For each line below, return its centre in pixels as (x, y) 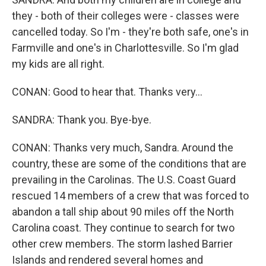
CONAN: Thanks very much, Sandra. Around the (123, 148)
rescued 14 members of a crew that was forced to (130, 196)
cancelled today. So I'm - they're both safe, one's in (130, 32)
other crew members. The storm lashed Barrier (122, 244)
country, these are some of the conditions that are (129, 164)
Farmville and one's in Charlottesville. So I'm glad (125, 48)
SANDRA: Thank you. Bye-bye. (82, 120)
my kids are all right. (58, 64)
